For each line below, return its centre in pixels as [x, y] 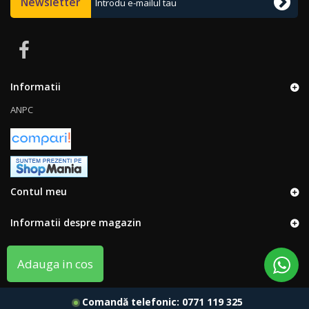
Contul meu [39, 192]
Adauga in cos [55, 264]
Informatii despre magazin [76, 223]
